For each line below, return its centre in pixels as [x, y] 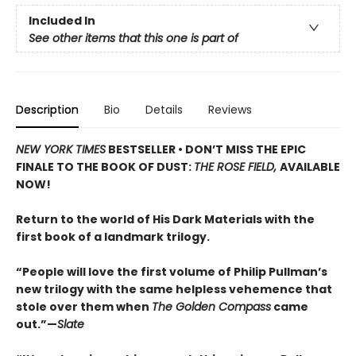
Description [47, 110]
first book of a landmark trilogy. [113, 237]
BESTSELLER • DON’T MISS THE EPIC [206, 150]
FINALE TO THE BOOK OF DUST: [105, 167]
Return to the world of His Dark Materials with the [165, 220]
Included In [62, 20]
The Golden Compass [211, 307]
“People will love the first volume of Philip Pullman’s [172, 272]
